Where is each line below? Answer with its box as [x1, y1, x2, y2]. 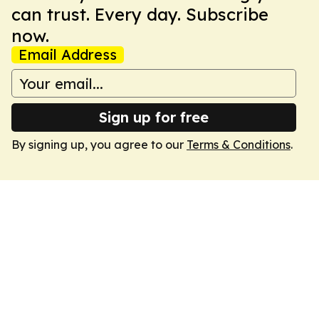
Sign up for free [99, 108, 209, 126]
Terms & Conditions [187, 137, 291, 152]
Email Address [19, 46, 117, 63]
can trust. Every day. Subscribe [11, 4, 268, 25]
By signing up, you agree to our [11, 137, 187, 152]
